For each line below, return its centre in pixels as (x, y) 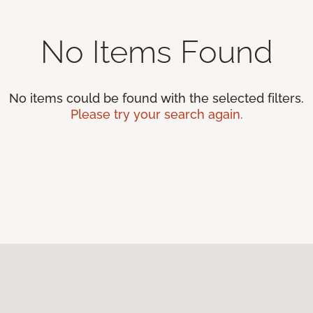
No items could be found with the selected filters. (156, 98)
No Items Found (156, 52)
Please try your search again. (156, 114)
